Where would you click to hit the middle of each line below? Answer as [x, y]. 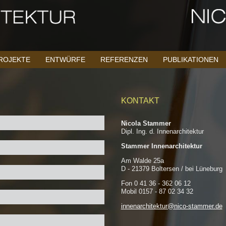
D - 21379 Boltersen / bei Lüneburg [172, 169]
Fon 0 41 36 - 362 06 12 [156, 183]
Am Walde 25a [142, 161]
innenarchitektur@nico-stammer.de [172, 206]
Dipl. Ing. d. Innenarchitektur [162, 131]
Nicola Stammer [146, 123]
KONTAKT [140, 101]
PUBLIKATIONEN [191, 60]
